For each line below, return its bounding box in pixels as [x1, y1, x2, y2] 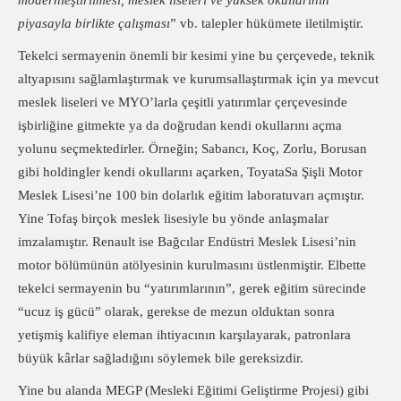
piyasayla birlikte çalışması [18, 16, 170, 30]
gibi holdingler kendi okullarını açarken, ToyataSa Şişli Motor [18, 165, 363, 179]
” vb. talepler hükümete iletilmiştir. [170, 16, 363, 30]
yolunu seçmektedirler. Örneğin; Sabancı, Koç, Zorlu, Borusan [18, 141, 367, 156]
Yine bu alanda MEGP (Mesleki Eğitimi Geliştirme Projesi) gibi [18, 383, 369, 397]
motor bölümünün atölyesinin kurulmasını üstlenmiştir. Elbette [18, 258, 366, 272]
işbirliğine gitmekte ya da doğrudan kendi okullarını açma [18, 118, 342, 132]
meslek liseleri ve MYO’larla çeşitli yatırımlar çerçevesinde [18, 95, 347, 109]
